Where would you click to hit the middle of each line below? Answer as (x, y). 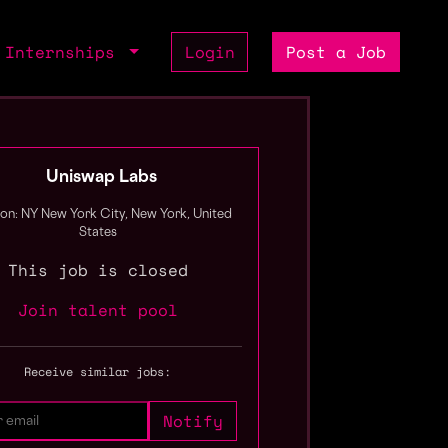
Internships (65, 52)
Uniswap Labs (102, 178)
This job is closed (97, 270)
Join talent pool (97, 310)
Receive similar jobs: (98, 371)
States (97, 233)
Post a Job (336, 52)
